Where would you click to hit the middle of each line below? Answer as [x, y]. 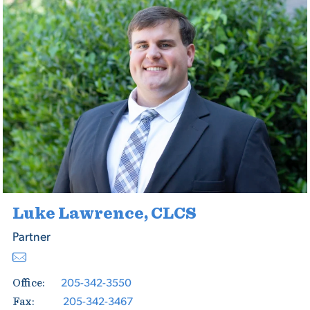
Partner [31, 236]
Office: [28, 283]
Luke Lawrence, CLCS [104, 214]
